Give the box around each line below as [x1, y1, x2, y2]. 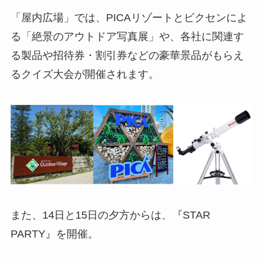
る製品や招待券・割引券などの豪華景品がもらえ [10, 49, 244, 61]
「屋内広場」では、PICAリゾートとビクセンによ [10, 11, 247, 24]
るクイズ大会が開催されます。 [10, 68, 159, 80]
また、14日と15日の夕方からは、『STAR [10, 209, 210, 222]
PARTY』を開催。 [10, 228, 98, 240]
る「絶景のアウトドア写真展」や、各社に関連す [10, 30, 244, 42]
